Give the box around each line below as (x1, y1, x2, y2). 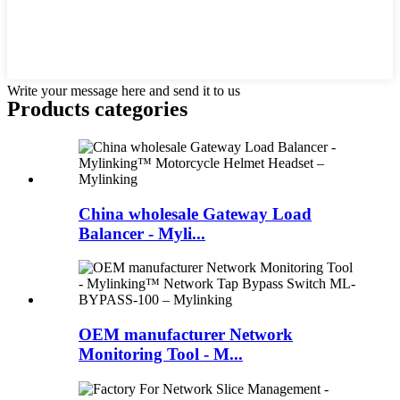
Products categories (7, 97, 187, 121)
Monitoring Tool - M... (79, 345, 243, 364)
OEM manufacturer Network (79, 325, 293, 345)
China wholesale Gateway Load (79, 204, 312, 223)
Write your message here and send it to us (7, 83, 240, 99)
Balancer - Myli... (79, 223, 205, 243)
